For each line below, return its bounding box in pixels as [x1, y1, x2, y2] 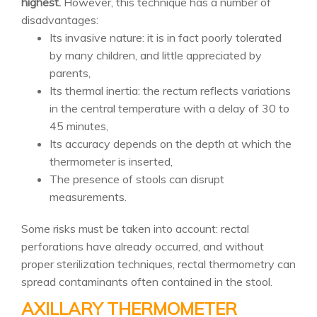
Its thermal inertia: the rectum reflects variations [50, 83, 291, 98]
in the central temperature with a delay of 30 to [50, 101, 289, 115]
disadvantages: [21, 13, 98, 27]
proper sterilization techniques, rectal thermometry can [21, 257, 296, 271]
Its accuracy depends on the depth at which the [50, 137, 292, 151]
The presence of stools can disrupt [50, 172, 224, 186]
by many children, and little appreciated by [50, 48, 262, 62]
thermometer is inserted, [50, 154, 173, 168]
